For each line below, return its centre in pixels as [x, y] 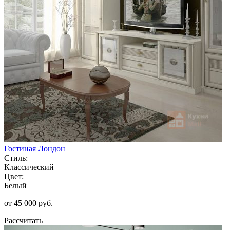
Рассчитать [23, 220]
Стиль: [16, 158]
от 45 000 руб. [28, 203]
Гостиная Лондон [35, 148]
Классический [29, 167]
